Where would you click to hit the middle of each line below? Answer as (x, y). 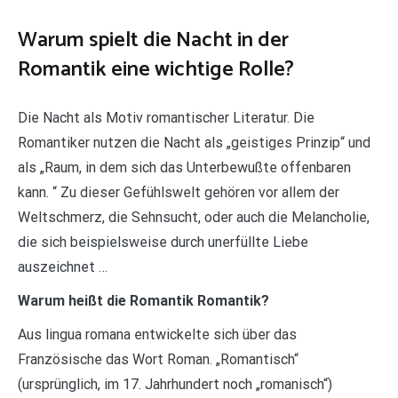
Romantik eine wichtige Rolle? (156, 69)
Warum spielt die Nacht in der (153, 40)
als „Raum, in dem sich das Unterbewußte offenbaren (184, 167)
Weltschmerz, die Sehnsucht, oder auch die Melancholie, (194, 217)
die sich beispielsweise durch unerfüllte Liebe (163, 242)
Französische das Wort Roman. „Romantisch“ (158, 359)
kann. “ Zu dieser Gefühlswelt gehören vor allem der (179, 192)
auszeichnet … (63, 267)
